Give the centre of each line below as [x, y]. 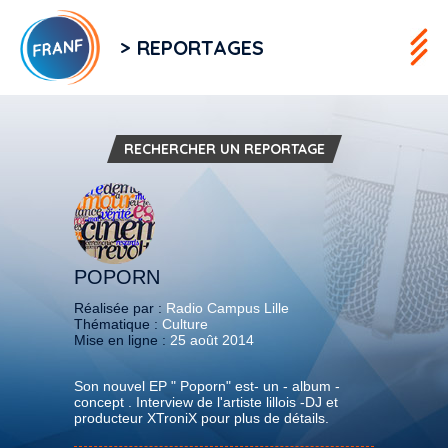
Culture [185, 323]
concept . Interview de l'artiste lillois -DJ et [206, 401]
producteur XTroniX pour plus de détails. [201, 417]
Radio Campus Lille [227, 307]
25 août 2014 [212, 339]
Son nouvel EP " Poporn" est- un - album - [207, 385]
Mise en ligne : [122, 339]
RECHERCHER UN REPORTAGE [224, 148]
